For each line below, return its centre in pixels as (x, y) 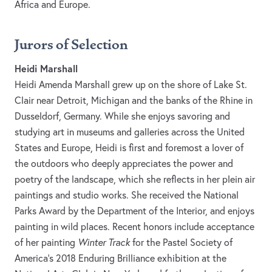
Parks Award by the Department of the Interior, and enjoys (134, 211)
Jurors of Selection (71, 45)
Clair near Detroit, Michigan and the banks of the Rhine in (134, 100)
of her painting (46, 243)
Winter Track (105, 243)
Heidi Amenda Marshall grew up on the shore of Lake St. (131, 85)
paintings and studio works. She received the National (127, 195)
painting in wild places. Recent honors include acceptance (134, 227)
